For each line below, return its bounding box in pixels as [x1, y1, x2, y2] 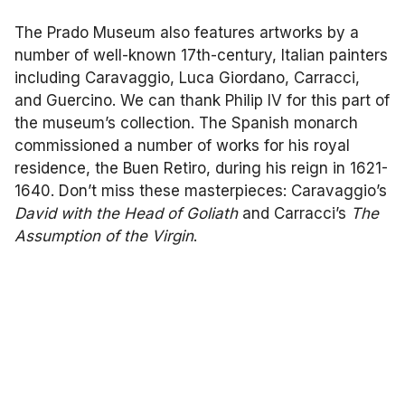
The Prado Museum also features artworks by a [14, 24, 359, 42]
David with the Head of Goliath [14, 204, 238, 222]
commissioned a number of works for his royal [14, 137, 350, 155]
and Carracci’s [238, 204, 351, 222]
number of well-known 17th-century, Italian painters [14, 46, 388, 64]
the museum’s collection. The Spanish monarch [14, 114, 358, 132]
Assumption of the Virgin [14, 227, 193, 245]
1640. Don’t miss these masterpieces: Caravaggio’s [14, 182, 387, 200]
